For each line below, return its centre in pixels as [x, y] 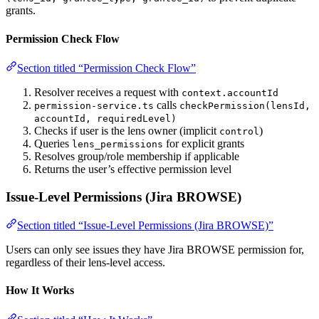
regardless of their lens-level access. [85, 263]
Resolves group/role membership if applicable [137, 156]
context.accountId [230, 93]
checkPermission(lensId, [245, 105]
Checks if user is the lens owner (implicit [127, 130]
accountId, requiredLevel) [105, 118]
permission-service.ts [94, 105]
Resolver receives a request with [108, 92]
